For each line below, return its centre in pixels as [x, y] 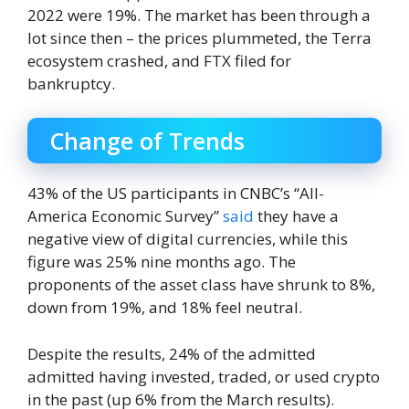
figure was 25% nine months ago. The [162, 262]
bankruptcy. [71, 83]
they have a [296, 216]
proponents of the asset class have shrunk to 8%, [201, 285]
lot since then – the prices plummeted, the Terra [199, 37]
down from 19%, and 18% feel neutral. [165, 308]
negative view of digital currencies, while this [188, 239]
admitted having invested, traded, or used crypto [204, 376]
